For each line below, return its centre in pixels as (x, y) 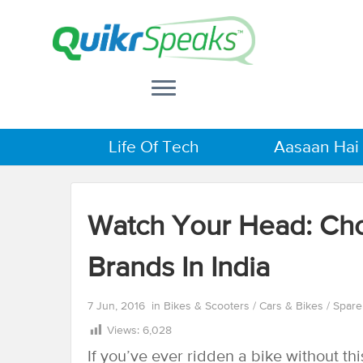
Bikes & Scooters (208, 306)
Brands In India (182, 269)
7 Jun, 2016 (116, 306)
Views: (125, 331)
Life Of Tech (154, 147)
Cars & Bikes (293, 306)
